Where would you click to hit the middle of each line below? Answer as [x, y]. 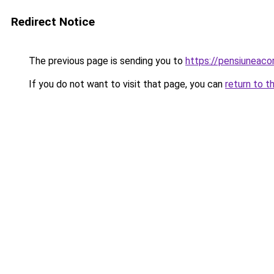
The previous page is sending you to [106, 61]
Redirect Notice [53, 22]
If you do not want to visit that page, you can [126, 84]
